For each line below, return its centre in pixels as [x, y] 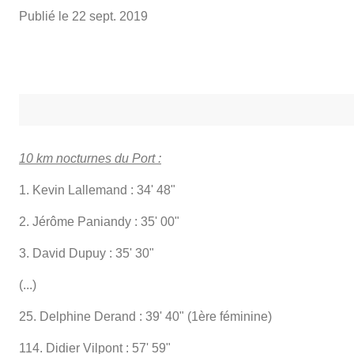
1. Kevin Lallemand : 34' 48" [97, 190]
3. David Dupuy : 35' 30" [87, 253]
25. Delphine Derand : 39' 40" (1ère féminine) [145, 316]
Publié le [45, 16]
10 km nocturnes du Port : [90, 158]
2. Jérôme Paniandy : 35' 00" [99, 221]
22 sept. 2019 [110, 16]
